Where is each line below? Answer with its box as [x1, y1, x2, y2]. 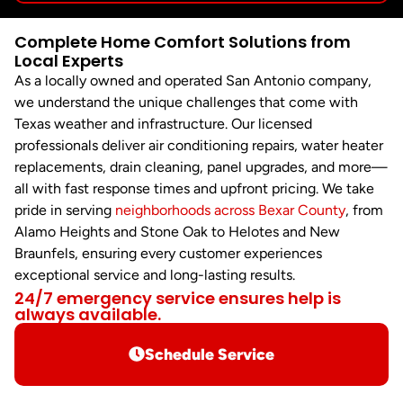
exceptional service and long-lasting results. [14, 266, 295, 284]
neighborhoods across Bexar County [115, 201, 345, 219]
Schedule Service [144, 344, 274, 363]
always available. [14, 302, 161, 326]
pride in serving [14, 201, 115, 219]
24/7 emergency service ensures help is [14, 286, 341, 309]
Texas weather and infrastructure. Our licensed [14, 115, 312, 133]
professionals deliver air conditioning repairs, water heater [14, 137, 383, 155]
